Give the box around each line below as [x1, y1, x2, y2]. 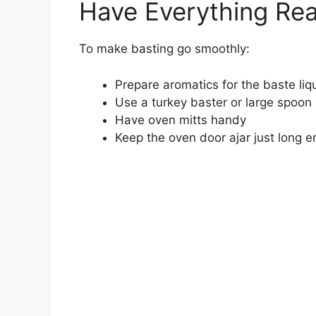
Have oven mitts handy [115, 112, 246, 127]
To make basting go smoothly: [79, 42, 250, 56]
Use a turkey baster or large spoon [115, 95, 312, 109]
